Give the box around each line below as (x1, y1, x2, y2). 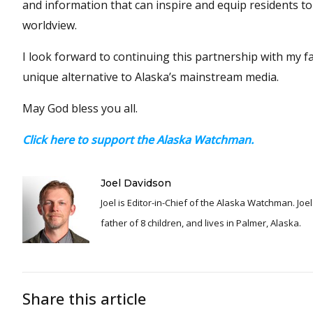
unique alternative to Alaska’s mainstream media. (22, 69, 279, 85)
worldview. (22, 17, 77, 33)
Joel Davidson (101, 177, 171, 189)
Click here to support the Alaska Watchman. (22, 132, 254, 147)
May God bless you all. (22, 101, 138, 116)
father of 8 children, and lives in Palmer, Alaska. (101, 217, 301, 229)
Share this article (22, 288, 146, 309)
